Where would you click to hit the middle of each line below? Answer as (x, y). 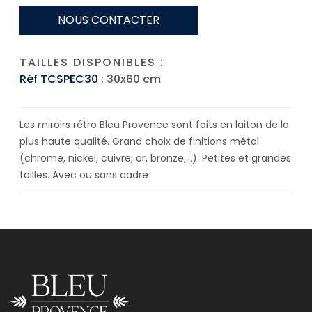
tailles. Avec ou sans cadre (84, 175)
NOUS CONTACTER (109, 20)
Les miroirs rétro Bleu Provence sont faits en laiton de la (154, 125)
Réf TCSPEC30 (59, 79)
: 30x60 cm (130, 79)
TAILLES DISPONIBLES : (92, 63)
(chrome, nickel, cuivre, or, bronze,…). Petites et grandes (155, 158)
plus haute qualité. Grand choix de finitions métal (139, 142)
